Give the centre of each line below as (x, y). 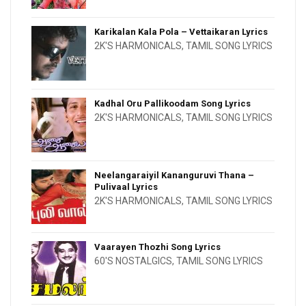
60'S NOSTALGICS (133, 261)
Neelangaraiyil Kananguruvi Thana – (174, 175)
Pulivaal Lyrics (126, 186)
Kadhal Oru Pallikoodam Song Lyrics (172, 103)
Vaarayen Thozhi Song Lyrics (157, 247)
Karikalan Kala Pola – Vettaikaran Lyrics (181, 31)
